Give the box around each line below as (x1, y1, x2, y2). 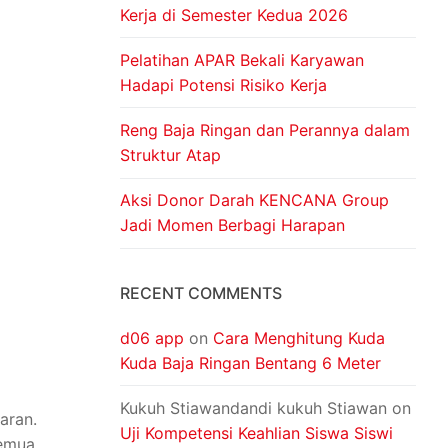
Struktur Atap (120, 145, 221, 166)
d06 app (120, 327, 184, 348)
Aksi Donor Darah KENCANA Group (120, 190, 389, 211)
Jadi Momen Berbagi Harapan (120, 215, 350, 236)
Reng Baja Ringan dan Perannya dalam (120, 120, 410, 141)
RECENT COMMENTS (120, 282, 282, 303)
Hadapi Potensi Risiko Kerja (120, 74, 332, 95)
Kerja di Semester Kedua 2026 (120, 4, 353, 25)
